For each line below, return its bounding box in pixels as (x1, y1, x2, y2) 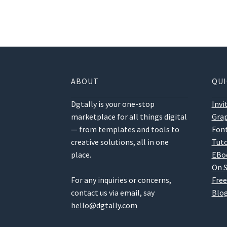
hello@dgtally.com (71, 200, 138, 211)
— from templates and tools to (71, 124, 180, 135)
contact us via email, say (71, 187, 155, 198)
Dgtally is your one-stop (71, 99, 155, 109)
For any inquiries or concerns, (71, 175, 172, 185)
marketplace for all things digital (71, 111, 187, 122)
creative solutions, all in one (71, 137, 169, 147)
